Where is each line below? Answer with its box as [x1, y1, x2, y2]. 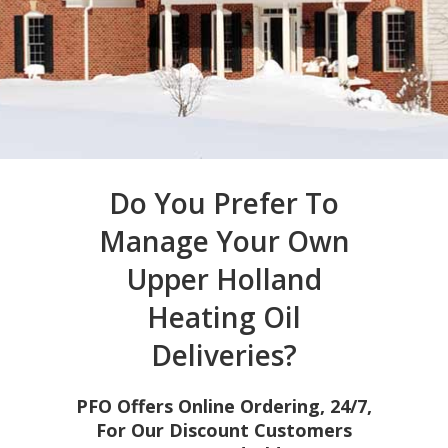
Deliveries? [151, 335, 297, 374]
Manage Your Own [98, 221, 350, 260]
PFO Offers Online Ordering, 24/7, [76, 393, 372, 418]
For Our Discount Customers [96, 417, 352, 442]
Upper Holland [126, 259, 322, 298]
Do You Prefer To [109, 183, 339, 222]
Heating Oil [147, 297, 301, 336]
